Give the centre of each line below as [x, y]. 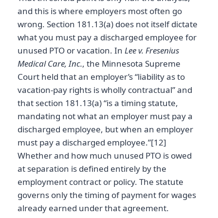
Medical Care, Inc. [50, 63]
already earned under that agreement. [93, 208]
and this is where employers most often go [100, 11]
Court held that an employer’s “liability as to [101, 76]
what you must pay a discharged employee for [107, 37]
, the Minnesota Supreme [131, 63]
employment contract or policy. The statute [100, 182]
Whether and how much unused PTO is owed [105, 155]
